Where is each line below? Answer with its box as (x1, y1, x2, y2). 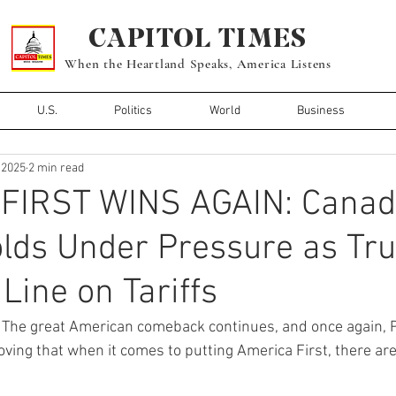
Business (297, 103, 346, 118)
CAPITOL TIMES (88, 22, 308, 54)
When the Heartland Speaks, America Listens (65, 55, 331, 72)
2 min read (28, 161, 84, 177)
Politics (114, 103, 153, 118)
